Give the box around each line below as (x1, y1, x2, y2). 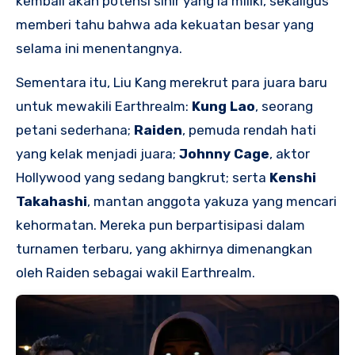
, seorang (255, 98, 313, 115)
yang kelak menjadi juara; (16, 146, 179, 162)
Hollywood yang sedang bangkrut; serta (16, 170, 269, 186)
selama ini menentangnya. (16, 40, 182, 57)
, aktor (269, 146, 310, 162)
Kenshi (269, 170, 316, 186)
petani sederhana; (16, 122, 134, 139)
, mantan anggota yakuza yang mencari (87, 193, 337, 210)
